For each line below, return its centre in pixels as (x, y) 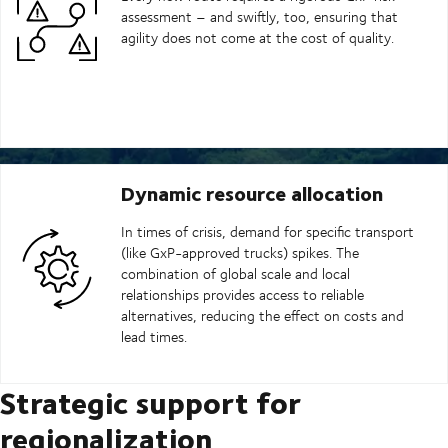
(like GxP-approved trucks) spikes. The (240, 253)
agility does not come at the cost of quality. (257, 38)
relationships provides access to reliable (242, 295)
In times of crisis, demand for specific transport (267, 232)
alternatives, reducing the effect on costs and (262, 316)
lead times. (154, 337)
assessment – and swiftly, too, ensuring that (259, 17)
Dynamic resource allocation (252, 193)
